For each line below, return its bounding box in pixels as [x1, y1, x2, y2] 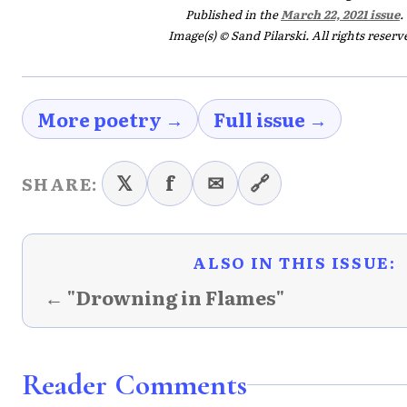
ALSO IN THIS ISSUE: [193, 250, 396, 273]
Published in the [185, 5, 281, 24]
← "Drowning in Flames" [45, 282, 284, 312]
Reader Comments [22, 365, 247, 403]
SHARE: [22, 170, 98, 196]
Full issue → [213, 104, 327, 133]
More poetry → [36, 104, 184, 133]
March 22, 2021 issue [281, 5, 400, 24]
